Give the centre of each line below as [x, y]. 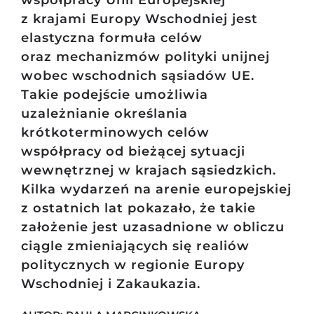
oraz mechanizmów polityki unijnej [145, 57]
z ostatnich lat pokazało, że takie [138, 209]
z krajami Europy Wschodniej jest [139, 19]
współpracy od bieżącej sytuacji [133, 152]
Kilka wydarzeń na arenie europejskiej [156, 190]
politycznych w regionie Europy [132, 265]
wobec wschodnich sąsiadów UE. [137, 76]
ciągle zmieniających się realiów [135, 246]
